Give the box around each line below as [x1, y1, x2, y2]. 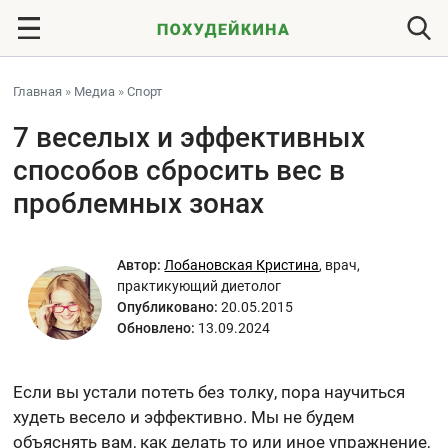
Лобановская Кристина [164, 257, 320, 273]
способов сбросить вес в [13, 154, 346, 187]
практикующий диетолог [117, 278, 282, 294]
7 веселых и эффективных [13, 121, 366, 154]
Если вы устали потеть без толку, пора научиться [13, 382, 406, 402]
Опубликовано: [117, 299, 219, 315]
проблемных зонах [13, 187, 265, 220]
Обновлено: [117, 320, 196, 336]
